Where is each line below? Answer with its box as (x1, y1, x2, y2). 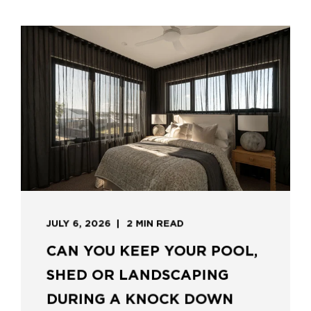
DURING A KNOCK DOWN (46, 290, 234, 308)
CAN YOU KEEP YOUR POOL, (46, 242, 258, 260)
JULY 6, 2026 (46, 218, 111, 229)
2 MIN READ (126, 218, 184, 229)
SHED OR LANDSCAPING (46, 266, 229, 284)
